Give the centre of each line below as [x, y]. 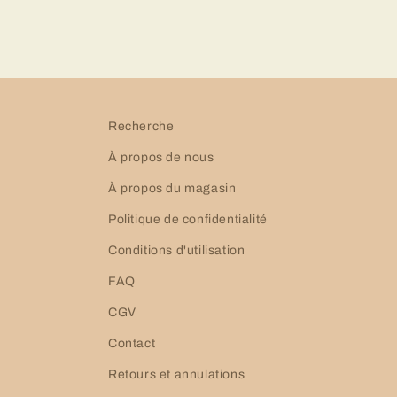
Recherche [141, 126]
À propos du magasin [172, 188]
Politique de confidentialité [188, 219]
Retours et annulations [177, 374]
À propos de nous [161, 157]
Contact [132, 343]
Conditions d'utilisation [177, 250]
